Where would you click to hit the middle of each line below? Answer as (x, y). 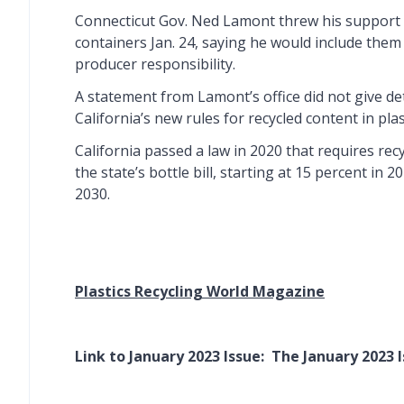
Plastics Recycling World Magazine (200, 291)
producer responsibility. (155, 64)
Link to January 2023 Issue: (173, 356)
